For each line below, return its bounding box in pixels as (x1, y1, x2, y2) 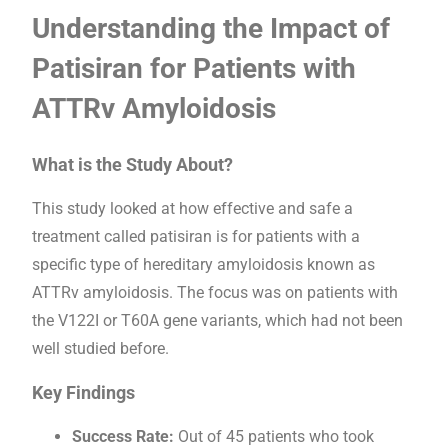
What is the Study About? (32, 153, 233, 175)
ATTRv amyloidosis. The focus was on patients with (32, 282, 398, 302)
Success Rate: (72, 426, 174, 446)
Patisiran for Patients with (32, 52, 356, 86)
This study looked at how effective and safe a (32, 198, 353, 218)
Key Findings (32, 381, 135, 403)
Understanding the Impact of (32, 12, 390, 46)
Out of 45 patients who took (174, 426, 374, 446)
